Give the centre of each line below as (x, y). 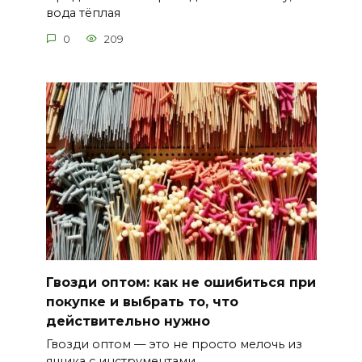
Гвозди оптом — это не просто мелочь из (174, 345)
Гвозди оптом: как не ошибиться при (181, 282)
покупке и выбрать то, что (142, 301)
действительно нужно (128, 321)
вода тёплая (83, 13)
